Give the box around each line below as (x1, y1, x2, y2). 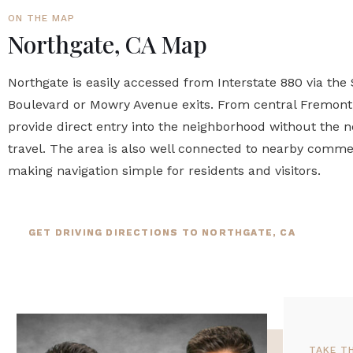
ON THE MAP (8, 13, 75, 24)
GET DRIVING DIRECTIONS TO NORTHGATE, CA (28, 227, 295, 238)
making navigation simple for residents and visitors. (8, 163, 321, 178)
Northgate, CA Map (8, 28, 207, 60)
